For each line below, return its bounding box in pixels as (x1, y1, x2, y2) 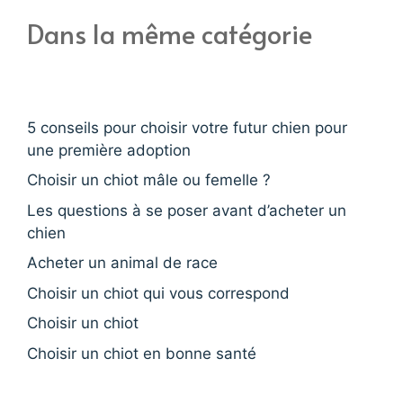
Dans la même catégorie (27, 15, 312, 51)
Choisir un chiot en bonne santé (27, 344, 256, 363)
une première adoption (27, 140, 191, 159)
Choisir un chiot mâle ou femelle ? (27, 171, 271, 189)
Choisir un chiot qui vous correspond (27, 283, 290, 302)
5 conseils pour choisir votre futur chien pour (27, 118, 347, 137)
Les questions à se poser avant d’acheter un (27, 201, 346, 219)
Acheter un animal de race (27, 254, 218, 272)
